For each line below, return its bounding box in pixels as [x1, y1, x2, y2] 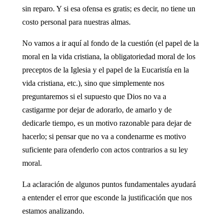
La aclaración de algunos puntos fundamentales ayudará [22, 180, 196, 188]
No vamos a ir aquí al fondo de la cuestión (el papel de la [22, 38, 199, 47]
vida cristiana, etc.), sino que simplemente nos [22, 78, 164, 87]
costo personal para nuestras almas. [22, 17, 131, 26]
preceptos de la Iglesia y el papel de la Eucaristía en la [22, 65, 189, 74]
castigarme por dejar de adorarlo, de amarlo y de [22, 105, 172, 114]
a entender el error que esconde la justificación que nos [22, 193, 192, 202]
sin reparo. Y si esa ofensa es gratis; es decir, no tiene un [22, 4, 195, 13]
